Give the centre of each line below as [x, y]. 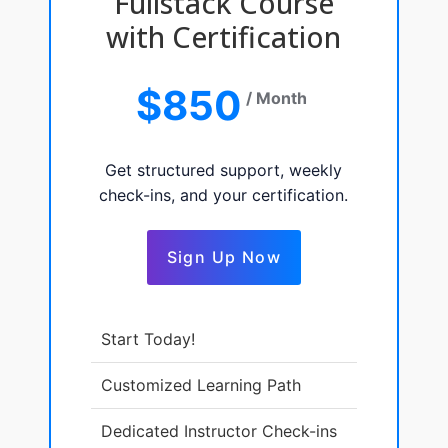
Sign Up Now [224, 256]
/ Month [277, 97]
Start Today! [147, 338]
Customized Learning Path [200, 384]
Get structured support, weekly [224, 169]
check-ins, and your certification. [224, 194]
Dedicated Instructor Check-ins [218, 430]
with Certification [224, 36]
